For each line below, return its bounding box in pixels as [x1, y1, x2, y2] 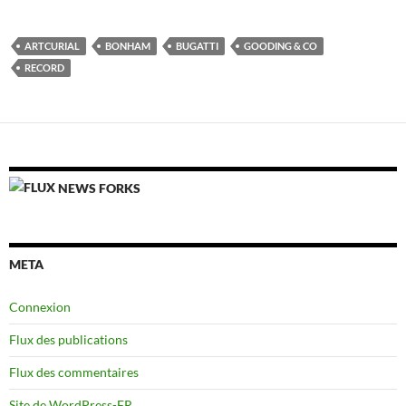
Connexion [9, 298, 71, 314]
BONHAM [105, 39, 150, 52]
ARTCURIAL [24, 39, 80, 52]
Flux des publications [9, 331, 128, 347]
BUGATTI [176, 39, 218, 52]
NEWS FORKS [58, 179, 140, 196]
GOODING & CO [244, 39, 317, 52]
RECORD [24, 61, 64, 73]
